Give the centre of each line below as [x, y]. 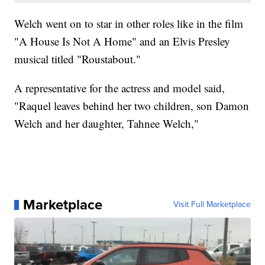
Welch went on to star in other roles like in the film [129, 24]
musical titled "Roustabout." [78, 59]
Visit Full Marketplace [212, 205]
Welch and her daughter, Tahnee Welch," [107, 124]
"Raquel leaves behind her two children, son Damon [132, 106]
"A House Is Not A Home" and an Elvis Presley [122, 41]
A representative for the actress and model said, [120, 88]
